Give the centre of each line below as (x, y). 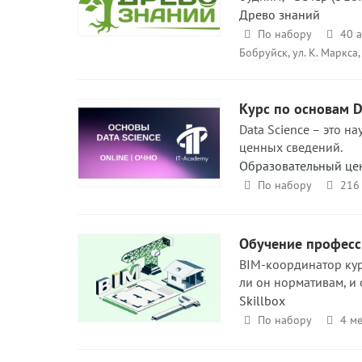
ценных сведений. (291, 147)
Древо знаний (280, 14)
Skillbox (262, 300)
